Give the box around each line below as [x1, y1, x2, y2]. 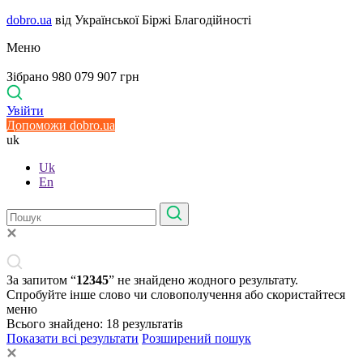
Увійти [6, 104, 44, 117]
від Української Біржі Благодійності [52, 13, 251, 27]
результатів [122, 317, 183, 331]
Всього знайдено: [6, 317, 106, 331]
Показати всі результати [6, 331, 139, 345]
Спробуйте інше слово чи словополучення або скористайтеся [6, 288, 345, 301]
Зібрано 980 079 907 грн [6, 70, 139, 83]
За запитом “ [6, 273, 76, 287]
